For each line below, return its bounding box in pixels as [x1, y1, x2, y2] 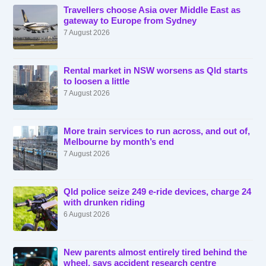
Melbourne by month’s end [64, 137, 175, 147]
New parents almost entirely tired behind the [64, 248, 248, 258]
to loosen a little [64, 77, 130, 87]
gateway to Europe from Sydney [64, 16, 197, 26]
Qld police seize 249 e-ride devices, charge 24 [64, 187, 252, 197]
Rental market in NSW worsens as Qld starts [64, 66, 248, 76]
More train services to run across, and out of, [64, 126, 251, 137]
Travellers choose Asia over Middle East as [64, 5, 241, 15]
